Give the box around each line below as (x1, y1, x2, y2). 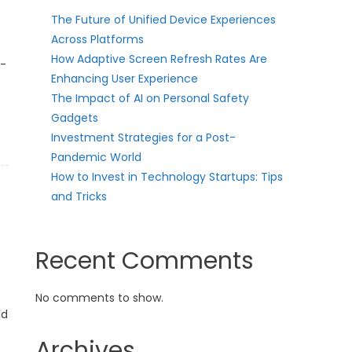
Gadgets (51, 110, 99, 126)
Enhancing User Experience (51, 71, 199, 86)
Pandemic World (51, 149, 142, 165)
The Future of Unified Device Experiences (51, 12, 277, 27)
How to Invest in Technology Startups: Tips (51, 169, 284, 185)
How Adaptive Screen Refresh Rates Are (51, 51, 268, 67)
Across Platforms (51, 31, 145, 47)
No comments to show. (35, 290, 164, 306)
